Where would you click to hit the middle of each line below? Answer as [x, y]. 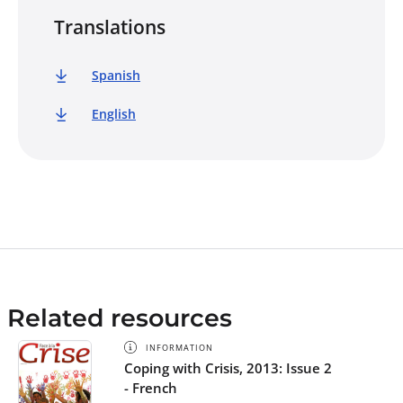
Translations [110, 27]
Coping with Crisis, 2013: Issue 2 [228, 368]
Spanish [116, 75]
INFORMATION [179, 347]
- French [151, 388]
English [114, 114]
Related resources [120, 318]
